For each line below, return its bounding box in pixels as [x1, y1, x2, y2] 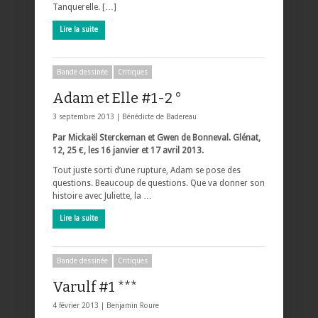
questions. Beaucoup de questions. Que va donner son [53, 177, 265, 188]
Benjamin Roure [106, 301, 159, 309]
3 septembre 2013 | [53, 112, 122, 121]
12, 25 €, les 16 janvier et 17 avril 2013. [53, 145, 204, 155]
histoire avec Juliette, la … [53, 190, 152, 201]
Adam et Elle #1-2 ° [53, 89, 182, 106]
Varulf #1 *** [53, 278, 137, 295]
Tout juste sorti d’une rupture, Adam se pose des [53, 165, 241, 175]
